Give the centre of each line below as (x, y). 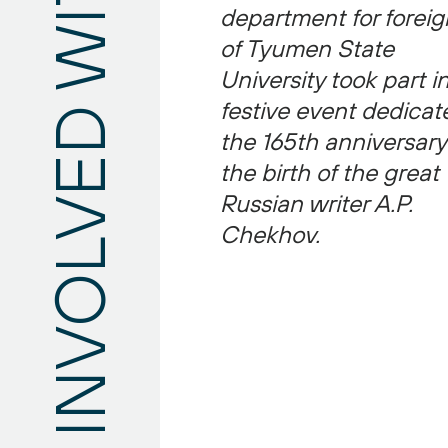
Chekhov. (270, 234)
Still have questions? (142, 34)
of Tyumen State (307, 48)
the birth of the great (329, 172)
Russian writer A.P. (316, 203)
